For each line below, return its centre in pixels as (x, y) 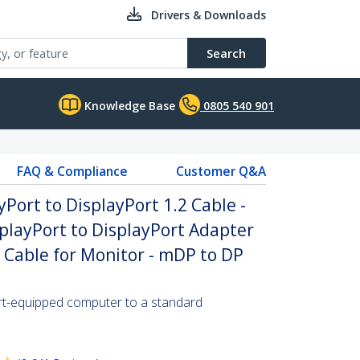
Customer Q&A (221, 171)
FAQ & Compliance (72, 171)
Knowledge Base (128, 106)
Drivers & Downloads (209, 15)
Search (226, 53)
